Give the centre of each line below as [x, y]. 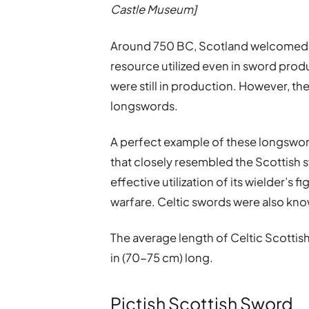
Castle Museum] [154, 10]
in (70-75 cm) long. [162, 257]
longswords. [146, 106]
